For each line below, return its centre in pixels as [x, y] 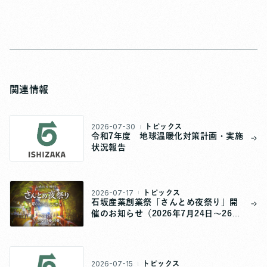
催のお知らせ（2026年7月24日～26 [162, 213]
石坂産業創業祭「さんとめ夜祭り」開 [165, 202]
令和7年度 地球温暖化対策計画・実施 [167, 136]
